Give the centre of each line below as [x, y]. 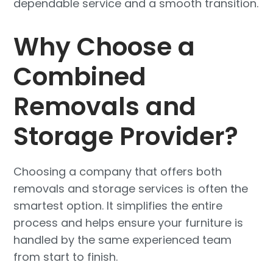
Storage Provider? [126, 136]
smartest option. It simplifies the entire [118, 205]
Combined [80, 76]
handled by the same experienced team [123, 239]
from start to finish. [66, 257]
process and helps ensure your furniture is [129, 222]
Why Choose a [105, 46]
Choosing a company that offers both [118, 171]
